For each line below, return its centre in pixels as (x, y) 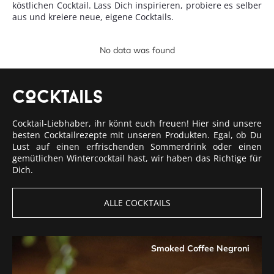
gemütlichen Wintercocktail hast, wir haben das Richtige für (137, 158)
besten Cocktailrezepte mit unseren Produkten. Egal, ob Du (137, 135)
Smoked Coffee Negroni (200, 248)
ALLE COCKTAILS (137, 202)
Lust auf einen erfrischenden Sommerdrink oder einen (137, 146)
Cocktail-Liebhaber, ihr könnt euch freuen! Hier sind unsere (137, 123)
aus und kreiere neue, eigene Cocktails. (93, 17)
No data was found (137, 50)
